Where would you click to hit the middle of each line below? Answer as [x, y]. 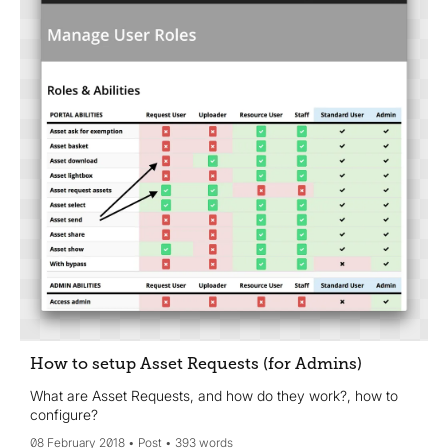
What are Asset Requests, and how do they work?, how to [214, 395]
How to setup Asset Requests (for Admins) [196, 363]
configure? [64, 414]
